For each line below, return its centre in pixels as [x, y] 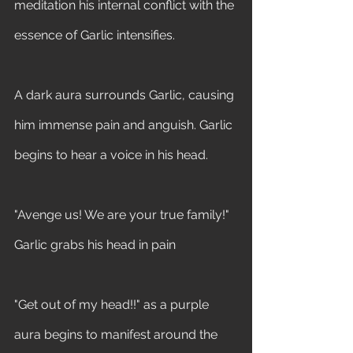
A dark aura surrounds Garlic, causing [126, 95]
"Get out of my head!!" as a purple [113, 305]
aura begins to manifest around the [117, 334]
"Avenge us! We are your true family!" [123, 215]
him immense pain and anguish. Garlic [125, 125]
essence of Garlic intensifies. [95, 35]
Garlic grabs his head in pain [97, 245]
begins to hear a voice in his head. [113, 155]
